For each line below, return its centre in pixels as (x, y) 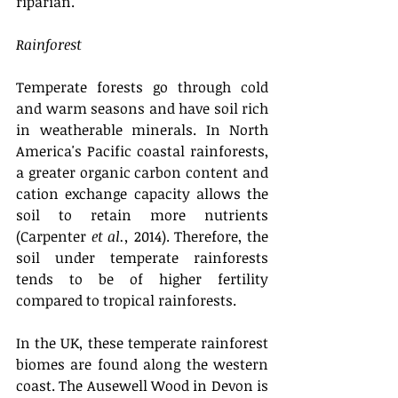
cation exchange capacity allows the (142, 194)
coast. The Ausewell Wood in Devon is (142, 386)
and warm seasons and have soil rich (142, 108)
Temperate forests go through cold (142, 87)
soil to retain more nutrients (142, 215)
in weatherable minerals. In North (142, 130)
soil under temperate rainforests (142, 258)
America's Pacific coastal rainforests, (142, 151)
